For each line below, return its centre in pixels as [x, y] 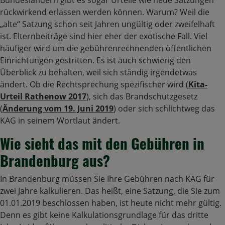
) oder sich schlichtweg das [164, 109]
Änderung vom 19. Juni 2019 [58, 109]
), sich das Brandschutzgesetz [142, 97]
